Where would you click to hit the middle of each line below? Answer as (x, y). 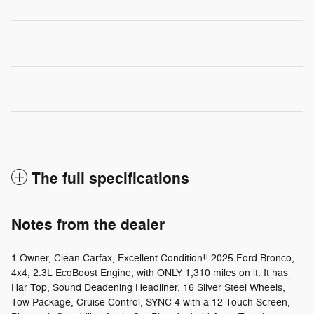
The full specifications (110, 178)
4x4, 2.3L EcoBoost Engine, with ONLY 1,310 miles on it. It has (150, 273)
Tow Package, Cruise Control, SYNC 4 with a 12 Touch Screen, (151, 302)
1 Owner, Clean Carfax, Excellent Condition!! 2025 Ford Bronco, (153, 258)
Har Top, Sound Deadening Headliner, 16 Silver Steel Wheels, (148, 287)
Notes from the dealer (88, 225)
